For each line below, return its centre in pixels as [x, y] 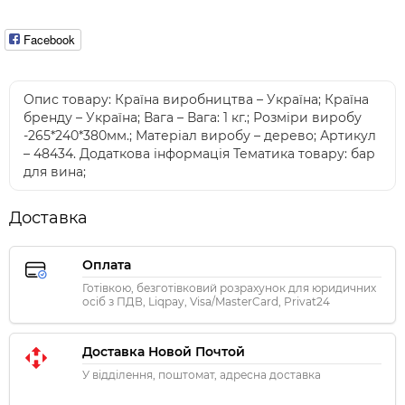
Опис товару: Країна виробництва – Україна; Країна [196, 100]
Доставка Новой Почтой [164, 352]
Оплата [107, 265]
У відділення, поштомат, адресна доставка [202, 375]
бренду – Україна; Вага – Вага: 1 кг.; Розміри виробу [193, 118]
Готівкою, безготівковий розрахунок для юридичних [229, 288]
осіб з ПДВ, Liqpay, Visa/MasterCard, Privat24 [206, 302]
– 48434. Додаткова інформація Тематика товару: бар [199, 154]
